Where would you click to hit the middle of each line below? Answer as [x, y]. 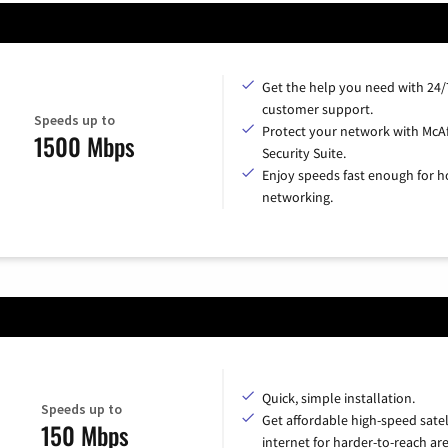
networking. [297, 197]
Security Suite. [304, 153]
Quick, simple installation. [338, 398]
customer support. [317, 109]
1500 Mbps [84, 145]
